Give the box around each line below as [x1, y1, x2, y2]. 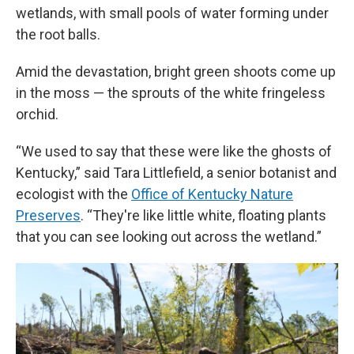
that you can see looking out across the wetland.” [16, 228, 322, 245]
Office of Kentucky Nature [131, 186, 293, 202]
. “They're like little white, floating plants [81, 207, 326, 224]
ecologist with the [16, 186, 131, 202]
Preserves [16, 207, 81, 224]
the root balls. [16, 26, 100, 43]
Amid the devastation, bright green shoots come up [16, 63, 336, 80]
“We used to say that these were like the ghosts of [16, 143, 332, 160]
